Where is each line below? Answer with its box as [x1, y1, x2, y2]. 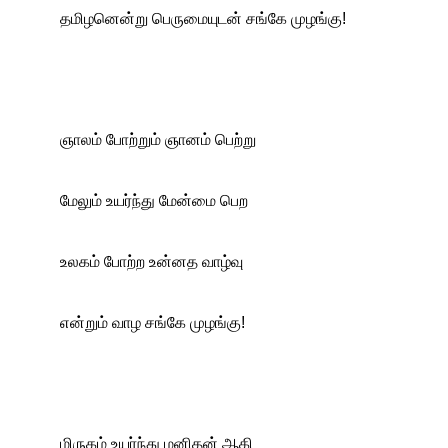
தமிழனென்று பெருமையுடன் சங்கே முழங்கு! [60, 10, 350, 27]
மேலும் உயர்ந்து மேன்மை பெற [60, 192, 248, 209]
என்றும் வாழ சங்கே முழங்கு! [60, 314, 245, 331]
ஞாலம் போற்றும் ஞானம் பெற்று [60, 131, 256, 148]
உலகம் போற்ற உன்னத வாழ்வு [60, 253, 243, 270]
